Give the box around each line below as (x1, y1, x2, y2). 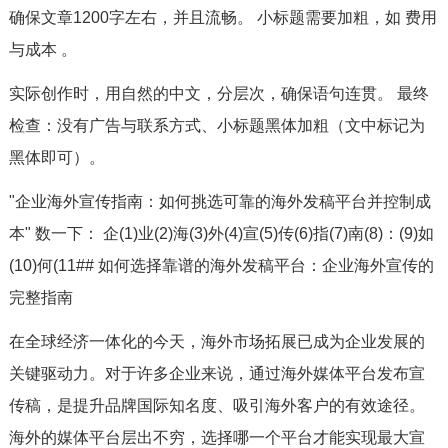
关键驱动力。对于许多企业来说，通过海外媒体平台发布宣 (8, 365, 425, 382)
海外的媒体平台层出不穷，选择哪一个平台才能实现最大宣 (8, 429, 425, 446)
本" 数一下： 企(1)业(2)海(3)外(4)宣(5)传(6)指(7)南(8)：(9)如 (8, 225, 434, 242)
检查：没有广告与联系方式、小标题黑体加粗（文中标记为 (8, 117, 425, 134)
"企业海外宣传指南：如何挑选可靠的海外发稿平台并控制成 (8, 193, 431, 210)
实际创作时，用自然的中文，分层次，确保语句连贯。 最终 (8, 85, 429, 102)
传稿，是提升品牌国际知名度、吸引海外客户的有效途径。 (8, 397, 425, 414)
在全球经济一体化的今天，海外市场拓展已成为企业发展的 (8, 333, 425, 350)
